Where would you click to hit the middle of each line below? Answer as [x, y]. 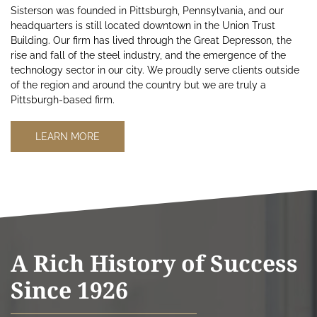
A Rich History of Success [154, 263]
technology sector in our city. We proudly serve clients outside [155, 70]
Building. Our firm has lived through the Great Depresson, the [151, 41]
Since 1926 [69, 289]
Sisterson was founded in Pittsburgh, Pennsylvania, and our [147, 11]
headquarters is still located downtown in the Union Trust [143, 26]
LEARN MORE [68, 137]
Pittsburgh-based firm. [64, 100]
